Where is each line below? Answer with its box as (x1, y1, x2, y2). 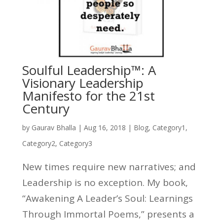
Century (22, 99, 70, 117)
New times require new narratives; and (22, 160, 196, 173)
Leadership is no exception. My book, (22, 176, 188, 189)
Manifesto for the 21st (22, 86, 155, 105)
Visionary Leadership (22, 74, 144, 92)
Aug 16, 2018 (83, 122, 126, 132)
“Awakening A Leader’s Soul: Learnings (22, 191, 193, 205)
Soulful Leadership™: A (22, 61, 156, 79)
